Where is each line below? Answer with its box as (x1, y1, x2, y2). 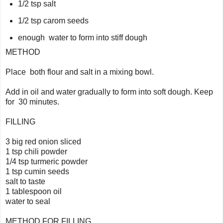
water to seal (5, 197, 50, 206)
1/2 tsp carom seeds (17, 16, 89, 25)
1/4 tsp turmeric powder (5, 157, 88, 166)
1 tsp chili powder (5, 147, 67, 156)
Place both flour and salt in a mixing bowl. (5, 67, 154, 76)
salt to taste (5, 177, 45, 186)
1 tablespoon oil (5, 187, 62, 196)
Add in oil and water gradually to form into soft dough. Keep (5, 87, 213, 96)
